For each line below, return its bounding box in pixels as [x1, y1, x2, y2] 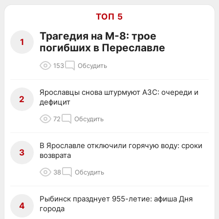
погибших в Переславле [40, 41, 165, 54]
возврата [40, 150, 71, 160]
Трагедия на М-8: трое [40, 29, 156, 42]
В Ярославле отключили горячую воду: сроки [40, 140, 202, 150]
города [40, 203, 65, 213]
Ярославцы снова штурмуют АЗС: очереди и [40, 87, 198, 97]
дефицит [40, 97, 70, 107]
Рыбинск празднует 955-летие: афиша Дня [40, 194, 193, 203]
